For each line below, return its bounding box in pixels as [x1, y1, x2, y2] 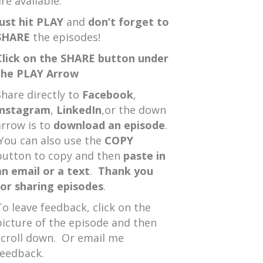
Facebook [82, 87, 133, 102]
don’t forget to [87, 15, 169, 29]
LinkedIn [56, 103, 102, 117]
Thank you [97, 164, 153, 178]
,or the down [101, 103, 166, 117]
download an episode [53, 118, 165, 132]
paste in [123, 149, 166, 163]
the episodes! [29, 30, 100, 44]
